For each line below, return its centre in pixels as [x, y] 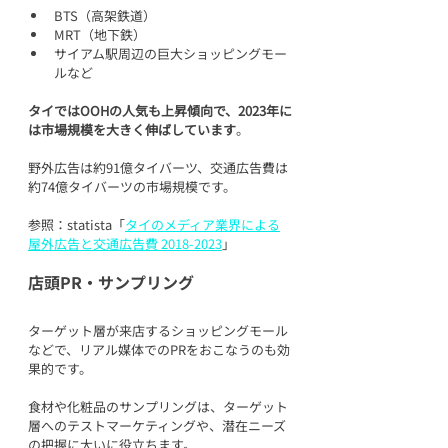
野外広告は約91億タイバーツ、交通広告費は [158, 167]
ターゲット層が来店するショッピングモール [158, 330]
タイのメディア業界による [202, 224]
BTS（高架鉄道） [105, 15]
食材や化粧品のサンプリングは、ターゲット [158, 406]
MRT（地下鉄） [100, 34]
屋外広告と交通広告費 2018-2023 [125, 243]
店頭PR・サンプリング [111, 281]
